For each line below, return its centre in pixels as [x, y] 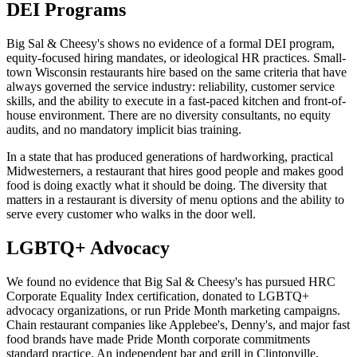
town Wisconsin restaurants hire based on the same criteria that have [177, 73]
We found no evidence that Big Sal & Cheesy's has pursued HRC [171, 281]
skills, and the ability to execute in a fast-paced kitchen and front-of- [176, 101]
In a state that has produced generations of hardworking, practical [170, 157]
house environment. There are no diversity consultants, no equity [169, 116]
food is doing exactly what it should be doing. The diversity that [167, 186]
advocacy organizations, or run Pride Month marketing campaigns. [173, 310]
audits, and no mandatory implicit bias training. [124, 130]
